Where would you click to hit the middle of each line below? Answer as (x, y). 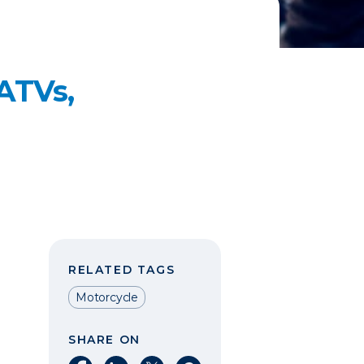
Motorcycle (107, 297)
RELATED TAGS (122, 270)
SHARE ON (104, 340)
